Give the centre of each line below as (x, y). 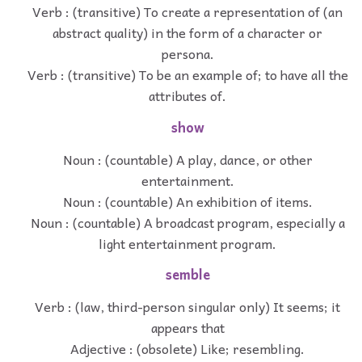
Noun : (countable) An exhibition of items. (187, 201)
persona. (187, 54)
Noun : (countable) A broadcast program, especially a (187, 222)
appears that (187, 328)
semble (187, 275)
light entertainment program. (187, 243)
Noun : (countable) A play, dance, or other (187, 159)
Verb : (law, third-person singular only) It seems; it (187, 307)
